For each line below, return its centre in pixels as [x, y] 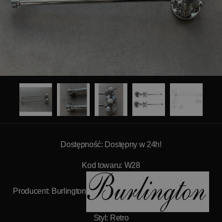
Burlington [69, 191]
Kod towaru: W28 [111, 165]
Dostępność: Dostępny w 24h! [111, 144]
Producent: [32, 191]
